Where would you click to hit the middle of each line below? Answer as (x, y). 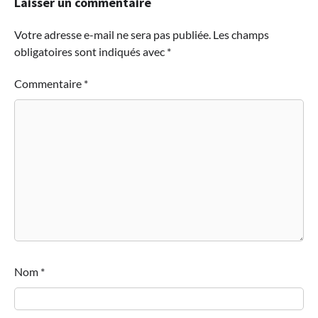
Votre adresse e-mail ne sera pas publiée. (113, 34)
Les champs (241, 34)
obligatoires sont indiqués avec (91, 51)
